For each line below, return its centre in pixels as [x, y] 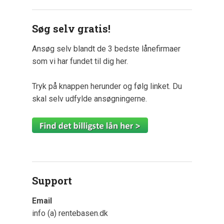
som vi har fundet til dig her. [80, 61]
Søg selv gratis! [71, 28]
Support [52, 181]
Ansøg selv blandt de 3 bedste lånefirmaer [106, 48]
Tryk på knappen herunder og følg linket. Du [107, 86]
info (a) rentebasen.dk [70, 213]
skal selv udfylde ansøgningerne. [89, 98]
